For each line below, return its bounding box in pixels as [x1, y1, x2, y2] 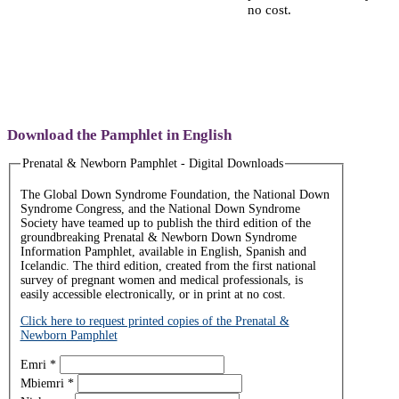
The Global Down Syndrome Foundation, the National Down [20, 187, 330, 201]
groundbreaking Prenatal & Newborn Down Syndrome [20, 230, 297, 244]
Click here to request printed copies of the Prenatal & [20, 313, 289, 328]
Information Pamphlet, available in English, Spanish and [20, 244, 306, 258]
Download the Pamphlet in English [7, 126, 232, 143]
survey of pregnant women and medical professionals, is [20, 273, 303, 287]
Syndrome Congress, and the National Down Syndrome [20, 201, 300, 216]
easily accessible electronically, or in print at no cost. [20, 287, 286, 301]
